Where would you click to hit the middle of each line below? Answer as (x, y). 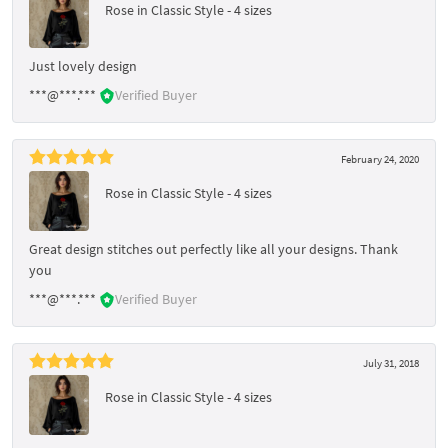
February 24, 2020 (380, 158)
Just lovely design (83, 65)
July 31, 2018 (391, 362)
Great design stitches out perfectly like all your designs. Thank (213, 248)
